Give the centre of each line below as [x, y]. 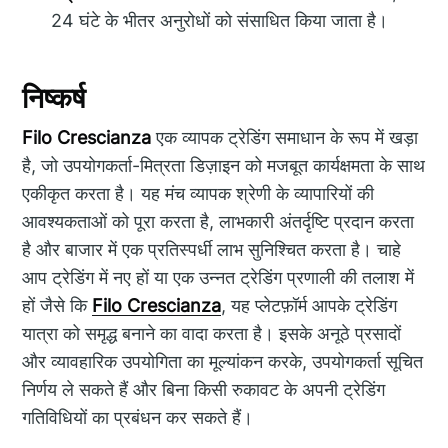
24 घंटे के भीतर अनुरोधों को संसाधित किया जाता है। [220, 20]
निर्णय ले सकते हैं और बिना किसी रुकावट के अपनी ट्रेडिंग [204, 390]
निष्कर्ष [54, 97]
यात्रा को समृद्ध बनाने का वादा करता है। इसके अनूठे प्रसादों [212, 334]
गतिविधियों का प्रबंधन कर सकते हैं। [138, 418]
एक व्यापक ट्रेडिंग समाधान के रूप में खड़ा [285, 138]
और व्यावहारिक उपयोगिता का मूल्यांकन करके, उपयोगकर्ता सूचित [223, 362]
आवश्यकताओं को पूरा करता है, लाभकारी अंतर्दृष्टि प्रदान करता [218, 222]
